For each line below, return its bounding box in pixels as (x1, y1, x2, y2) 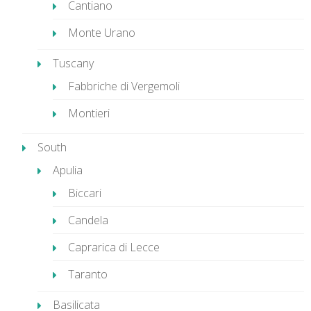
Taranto (68, 267, 108, 282)
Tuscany (53, 56, 94, 71)
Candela (68, 212, 108, 228)
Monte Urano (68, 25, 135, 40)
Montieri (68, 106, 110, 121)
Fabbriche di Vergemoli (68, 78, 180, 94)
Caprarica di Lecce (68, 239, 160, 255)
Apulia (53, 162, 83, 178)
